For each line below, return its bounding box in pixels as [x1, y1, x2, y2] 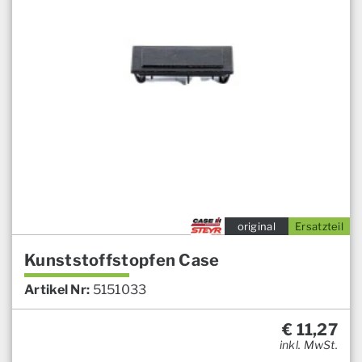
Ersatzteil [295, 220, 343, 234]
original [237, 220, 276, 234]
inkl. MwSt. [279, 338, 338, 352]
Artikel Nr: [24, 282, 90, 298]
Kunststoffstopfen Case [24, 250, 220, 271]
